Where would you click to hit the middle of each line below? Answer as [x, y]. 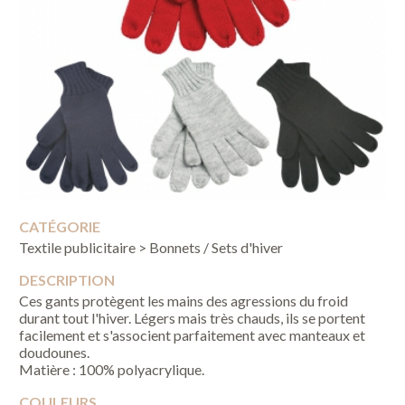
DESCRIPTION [67, 279]
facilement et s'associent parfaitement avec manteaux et [193, 334]
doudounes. [55, 352]
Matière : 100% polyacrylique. [112, 369]
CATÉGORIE [60, 226]
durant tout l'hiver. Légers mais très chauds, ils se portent [193, 317]
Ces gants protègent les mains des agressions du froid [184, 300]
